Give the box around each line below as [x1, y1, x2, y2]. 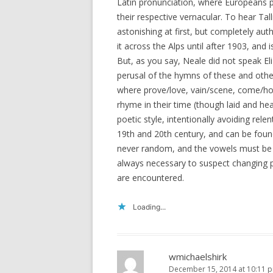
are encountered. [117, 172, 184, 183]
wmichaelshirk [169, 250, 227, 263]
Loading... [133, 202, 166, 211]
